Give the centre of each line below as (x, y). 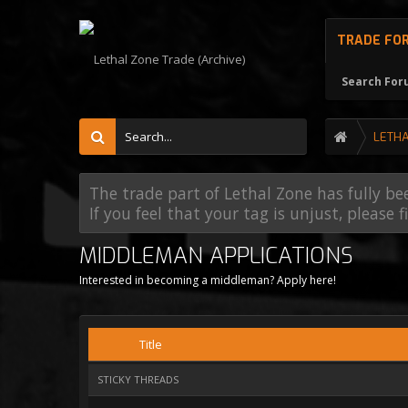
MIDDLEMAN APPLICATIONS (216, 256)
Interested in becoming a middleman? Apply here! (208, 280)
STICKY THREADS (138, 379)
